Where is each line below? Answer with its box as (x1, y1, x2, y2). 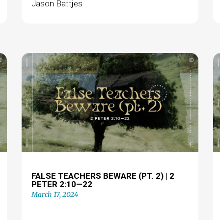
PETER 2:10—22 (31, 179, 92, 189)
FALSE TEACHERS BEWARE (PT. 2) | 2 (31, 171, 174, 181)
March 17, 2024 (31, 190, 78, 199)
